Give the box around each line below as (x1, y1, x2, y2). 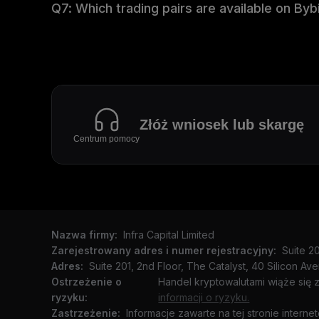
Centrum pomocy (73, 134, 140, 144)
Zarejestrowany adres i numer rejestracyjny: (51, 244, 276, 256)
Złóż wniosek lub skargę (140, 117, 304, 132)
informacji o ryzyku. (158, 291, 250, 303)
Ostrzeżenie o (51, 276, 122, 288)
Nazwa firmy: (51, 229, 117, 241)
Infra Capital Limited (123, 229, 214, 241)
